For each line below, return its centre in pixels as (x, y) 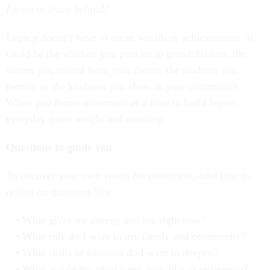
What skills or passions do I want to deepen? (120, 253)
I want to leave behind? (58, 9)
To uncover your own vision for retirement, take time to (128, 176)
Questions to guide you (59, 147)
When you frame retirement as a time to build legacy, (123, 103)
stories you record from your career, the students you (122, 70)
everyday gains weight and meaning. (86, 119)
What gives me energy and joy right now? (114, 220)
